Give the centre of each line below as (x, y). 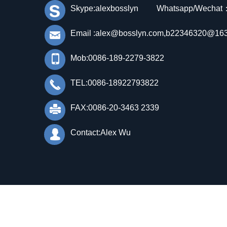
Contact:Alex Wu (101, 133)
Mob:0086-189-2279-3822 (118, 58)
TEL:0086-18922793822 (115, 83)
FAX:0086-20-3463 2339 (115, 108)
